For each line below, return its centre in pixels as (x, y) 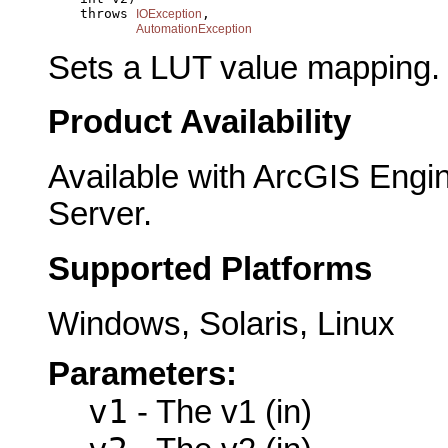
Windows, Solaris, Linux (221, 323)
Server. (100, 214)
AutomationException (194, 29)
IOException (169, 14)
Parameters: (142, 373)
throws (72, 14)
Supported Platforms (210, 268)
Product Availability (199, 122)
